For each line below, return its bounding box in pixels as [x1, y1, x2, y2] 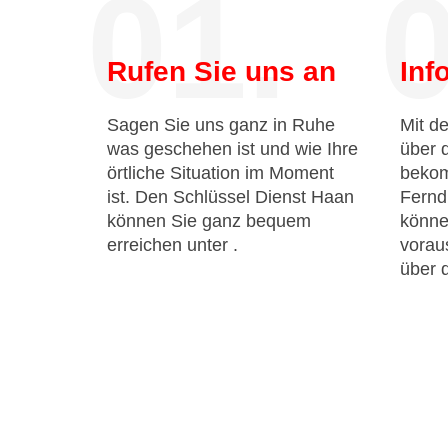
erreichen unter [107, 235, 233, 255]
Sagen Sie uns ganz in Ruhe [107, 115, 335, 135]
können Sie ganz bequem [107, 211, 311, 231]
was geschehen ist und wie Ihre [107, 139, 358, 159]
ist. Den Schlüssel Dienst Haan [107, 187, 354, 207]
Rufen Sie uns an [107, 56, 336, 87]
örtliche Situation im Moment [107, 163, 334, 183]
